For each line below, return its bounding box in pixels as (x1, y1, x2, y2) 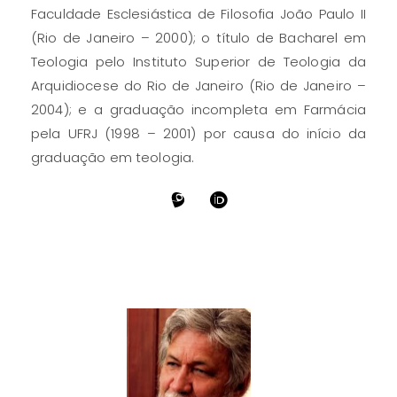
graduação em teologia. (31, 147, 195, 167)
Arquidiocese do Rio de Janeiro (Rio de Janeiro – (31, 75, 366, 95)
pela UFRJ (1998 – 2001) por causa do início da (31, 123, 366, 143)
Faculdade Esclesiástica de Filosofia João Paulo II (31, 4, 366, 23)
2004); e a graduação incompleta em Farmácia (31, 99, 366, 119)
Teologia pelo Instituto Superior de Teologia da (31, 51, 366, 71)
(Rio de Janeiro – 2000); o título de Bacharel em (31, 27, 366, 47)
